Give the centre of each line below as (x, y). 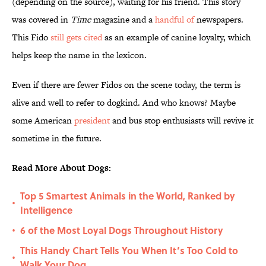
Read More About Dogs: (61, 168)
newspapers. (219, 20)
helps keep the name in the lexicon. (79, 55)
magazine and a (124, 20)
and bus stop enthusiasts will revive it (182, 121)
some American (43, 121)
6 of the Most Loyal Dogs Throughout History (122, 230)
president (92, 121)
